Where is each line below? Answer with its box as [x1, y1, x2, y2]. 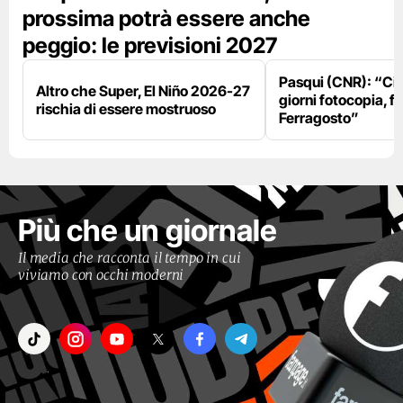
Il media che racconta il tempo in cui [18, 249, 241, 267]
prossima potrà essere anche [22, 5, 310, 32]
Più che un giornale [18, 212, 277, 249]
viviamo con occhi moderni [18, 266, 184, 284]
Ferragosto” [279, 109, 359, 128]
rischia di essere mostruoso [36, 100, 216, 119]
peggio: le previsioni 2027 [22, 32, 277, 59]
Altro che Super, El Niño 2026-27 [36, 82, 250, 101]
